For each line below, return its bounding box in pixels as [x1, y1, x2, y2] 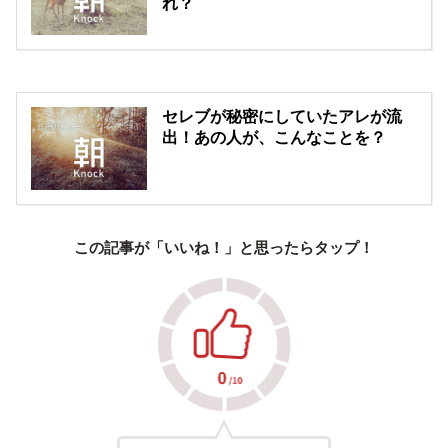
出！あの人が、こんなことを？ [162, 129, 387, 147]
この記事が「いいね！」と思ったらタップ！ [74, 237, 374, 258]
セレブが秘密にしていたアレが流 [162, 108, 403, 126]
